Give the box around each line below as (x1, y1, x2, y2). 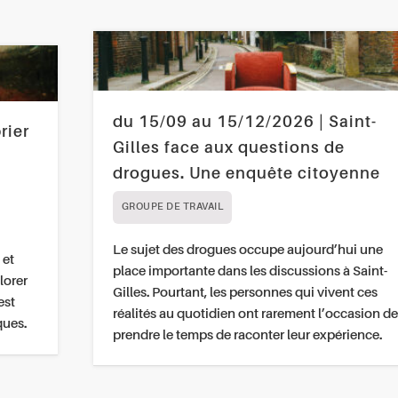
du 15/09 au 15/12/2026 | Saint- (112, 114, 377, 131)
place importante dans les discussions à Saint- (112, 264, 387, 278)
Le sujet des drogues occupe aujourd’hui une (112, 243, 383, 257)
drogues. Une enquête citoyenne (112, 165, 380, 182)
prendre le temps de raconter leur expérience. (112, 328, 382, 342)
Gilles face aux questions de (112, 139, 345, 156)
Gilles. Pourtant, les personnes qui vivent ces (112, 285, 378, 299)
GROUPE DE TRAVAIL (121, 202, 224, 212)
